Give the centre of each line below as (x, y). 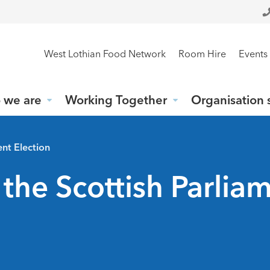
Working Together (116, 100)
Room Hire (202, 54)
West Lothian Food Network (105, 54)
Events (253, 54)
